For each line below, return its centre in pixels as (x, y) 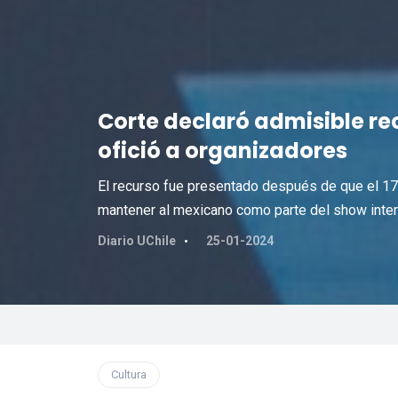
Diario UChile (136, 241)
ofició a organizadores (222, 151)
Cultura (128, 374)
